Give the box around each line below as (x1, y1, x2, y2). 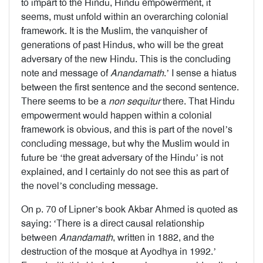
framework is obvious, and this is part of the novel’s (21, 123, 232, 136)
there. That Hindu (160, 95, 235, 107)
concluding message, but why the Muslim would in (21, 137, 230, 150)
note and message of (21, 67, 110, 79)
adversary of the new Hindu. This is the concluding (21, 53, 231, 65)
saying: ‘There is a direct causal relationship (21, 217, 204, 230)
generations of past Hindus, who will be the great (21, 39, 223, 51)
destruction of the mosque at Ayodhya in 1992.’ (21, 245, 216, 258)
